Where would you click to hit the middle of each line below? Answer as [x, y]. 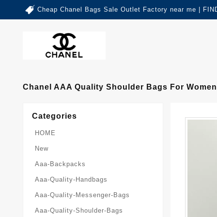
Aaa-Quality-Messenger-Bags [82, 195]
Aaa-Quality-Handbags [71, 180]
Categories [54, 116]
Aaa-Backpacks [60, 164]
